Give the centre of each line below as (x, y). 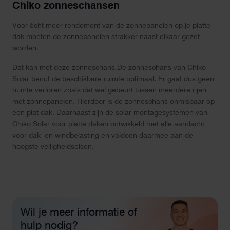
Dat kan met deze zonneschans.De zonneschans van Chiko (109, 68)
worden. (25, 48)
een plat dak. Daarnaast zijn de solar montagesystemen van (110, 113)
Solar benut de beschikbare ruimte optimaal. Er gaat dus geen (113, 79)
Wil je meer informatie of (79, 212)
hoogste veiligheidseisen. (53, 147)
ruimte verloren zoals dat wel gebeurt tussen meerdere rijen (109, 90)
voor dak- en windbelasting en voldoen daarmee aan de (103, 135)
